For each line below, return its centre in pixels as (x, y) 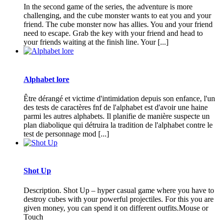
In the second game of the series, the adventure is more (108, 7)
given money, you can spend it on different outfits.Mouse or (116, 208)
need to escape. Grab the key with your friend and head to (113, 33)
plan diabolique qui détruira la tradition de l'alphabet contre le (118, 125)
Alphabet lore (46, 79)
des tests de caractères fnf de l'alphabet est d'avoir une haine (116, 107)
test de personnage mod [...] (66, 134)
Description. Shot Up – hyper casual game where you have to (119, 190)
